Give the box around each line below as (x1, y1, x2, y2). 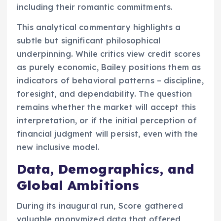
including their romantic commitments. (17, 1, 173, 12)
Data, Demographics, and (17, 160, 195, 177)
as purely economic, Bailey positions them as (17, 62, 201, 72)
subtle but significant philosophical (17, 35, 161, 45)
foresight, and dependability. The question (17, 88, 192, 99)
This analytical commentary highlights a (17, 22, 181, 32)
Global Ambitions (17, 177, 140, 193)
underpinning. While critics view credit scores (17, 48, 201, 59)
